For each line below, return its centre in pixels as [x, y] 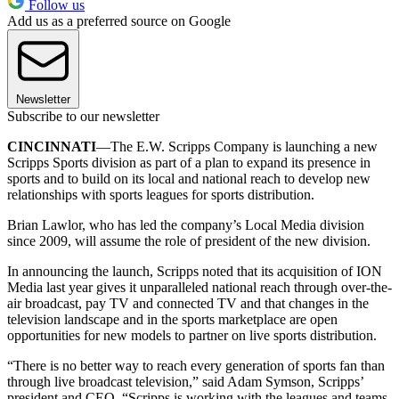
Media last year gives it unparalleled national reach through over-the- [199, 287]
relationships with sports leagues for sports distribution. [163, 194]
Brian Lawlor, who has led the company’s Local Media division [186, 224]
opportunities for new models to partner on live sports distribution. [192, 335]
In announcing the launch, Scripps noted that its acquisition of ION [195, 271]
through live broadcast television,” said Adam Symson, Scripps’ [185, 381]
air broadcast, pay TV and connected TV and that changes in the [188, 303]
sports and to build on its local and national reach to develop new [189, 178]
